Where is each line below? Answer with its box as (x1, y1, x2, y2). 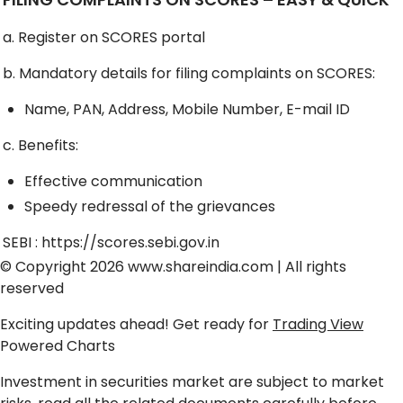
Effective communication (24, 171, 202, 193)
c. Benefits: (3, 135, 78, 157)
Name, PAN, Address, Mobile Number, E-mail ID (24, 99, 350, 121)
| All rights (273, 256, 346, 278)
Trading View (273, 314, 363, 336)
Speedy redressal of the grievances (24, 196, 275, 218)
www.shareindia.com (128, 256, 273, 278)
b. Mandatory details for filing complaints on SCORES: (3, 63, 375, 85)
